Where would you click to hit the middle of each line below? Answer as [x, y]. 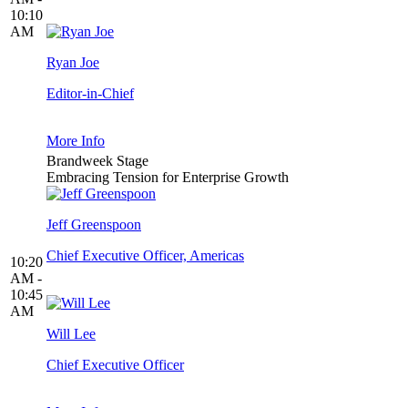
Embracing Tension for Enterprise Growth [168, 178]
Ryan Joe [73, 63]
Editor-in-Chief [90, 94]
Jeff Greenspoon [94, 225]
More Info [76, 141]
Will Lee [71, 334]
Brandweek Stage [97, 161]
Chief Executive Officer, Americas [145, 256]
